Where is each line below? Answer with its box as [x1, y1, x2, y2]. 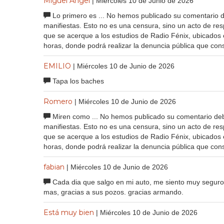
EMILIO [43, 61, 71, 70]
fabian [43, 162, 64, 171]
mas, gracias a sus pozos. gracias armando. [43, 187, 183, 196]
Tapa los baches [50, 76, 104, 85]
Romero [43, 96, 72, 106]
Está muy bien [43, 207, 94, 217]
